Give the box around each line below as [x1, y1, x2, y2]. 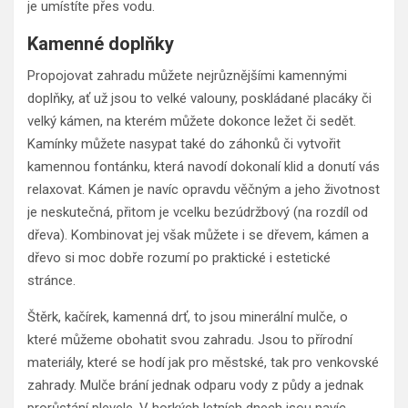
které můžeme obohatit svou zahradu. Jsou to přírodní [27, 331, 352, 348]
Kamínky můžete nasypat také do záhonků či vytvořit [27, 135, 341, 152]
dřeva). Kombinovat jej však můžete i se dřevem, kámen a [27, 226, 369, 243]
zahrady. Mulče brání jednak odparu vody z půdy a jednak [27, 376, 363, 393]
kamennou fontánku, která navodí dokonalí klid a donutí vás [27, 158, 380, 175]
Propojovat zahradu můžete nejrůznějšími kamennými [27, 66, 347, 84]
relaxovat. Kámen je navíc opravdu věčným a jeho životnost [27, 180, 380, 198]
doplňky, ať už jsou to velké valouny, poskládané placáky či [27, 89, 372, 107]
